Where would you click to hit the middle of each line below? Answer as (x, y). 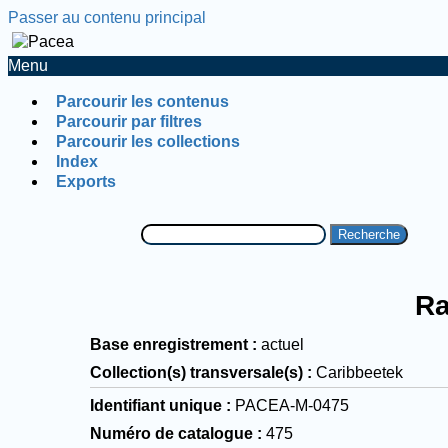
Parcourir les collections (148, 141)
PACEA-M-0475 (292, 405)
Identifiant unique (156, 405)
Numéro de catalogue (172, 433)
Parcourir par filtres (129, 121)
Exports (86, 181)
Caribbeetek (360, 372)
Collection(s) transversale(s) (197, 372)
